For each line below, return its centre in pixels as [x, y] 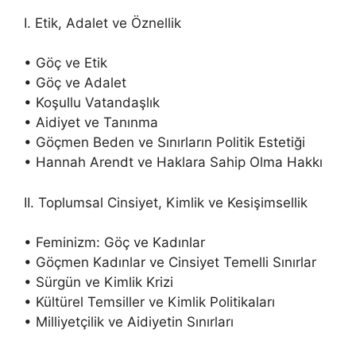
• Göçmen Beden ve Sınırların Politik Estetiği [164, 143]
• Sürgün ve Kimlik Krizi [99, 282]
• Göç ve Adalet [75, 83]
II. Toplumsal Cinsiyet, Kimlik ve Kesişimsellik [166, 202]
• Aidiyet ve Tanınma [91, 123]
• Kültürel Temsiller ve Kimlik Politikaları [149, 302]
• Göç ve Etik [66, 63]
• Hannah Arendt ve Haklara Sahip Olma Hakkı [173, 163]
